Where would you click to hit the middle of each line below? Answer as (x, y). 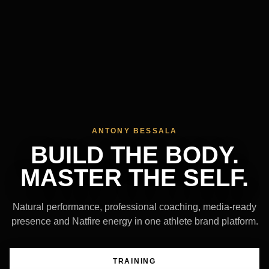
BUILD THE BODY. (134, 155)
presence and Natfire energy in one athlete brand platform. (134, 222)
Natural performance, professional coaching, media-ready (134, 207)
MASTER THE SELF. (134, 178)
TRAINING (134, 261)
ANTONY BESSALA (134, 131)
